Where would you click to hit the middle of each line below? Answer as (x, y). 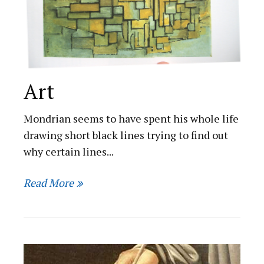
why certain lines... (69, 151)
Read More (49, 183)
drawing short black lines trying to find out (126, 135)
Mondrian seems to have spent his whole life (131, 118)
